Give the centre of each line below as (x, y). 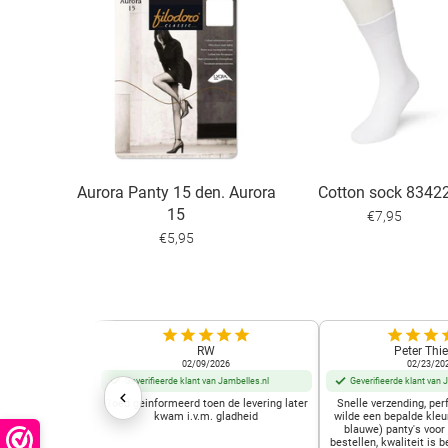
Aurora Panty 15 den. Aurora (176, 193)
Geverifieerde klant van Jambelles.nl (196, 380)
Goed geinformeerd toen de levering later (206, 404)
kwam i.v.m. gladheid (206, 417)
